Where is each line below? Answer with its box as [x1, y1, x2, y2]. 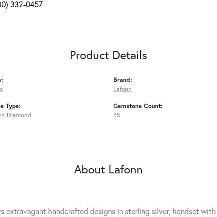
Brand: [113, 75, 132, 84]
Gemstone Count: [113, 101, 163, 110]
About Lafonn [74, 161, 143, 177]
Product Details [70, 46, 147, 62]
